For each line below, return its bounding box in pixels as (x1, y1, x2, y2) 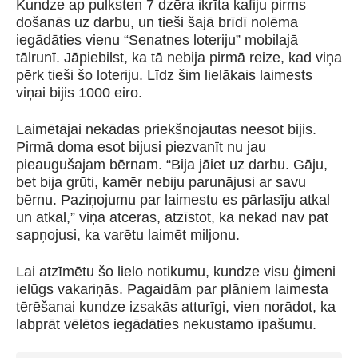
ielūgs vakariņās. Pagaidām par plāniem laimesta (16, 280, 328, 297)
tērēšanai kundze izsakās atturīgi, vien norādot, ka (16, 298, 336, 315)
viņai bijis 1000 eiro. (16, 84, 142, 101)
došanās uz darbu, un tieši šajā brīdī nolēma (16, 14, 298, 30)
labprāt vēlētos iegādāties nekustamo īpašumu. (16, 316, 316, 332)
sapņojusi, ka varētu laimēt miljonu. (16, 226, 240, 243)
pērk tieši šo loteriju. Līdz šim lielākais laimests (16, 66, 312, 83)
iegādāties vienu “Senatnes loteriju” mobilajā (16, 31, 298, 48)
